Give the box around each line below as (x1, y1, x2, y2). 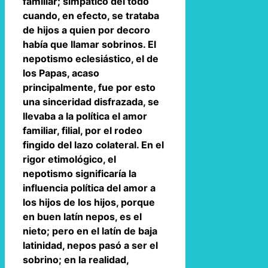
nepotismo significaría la (23, 167, 136, 179)
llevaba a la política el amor (23, 109, 147, 122)
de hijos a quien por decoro (23, 23, 150, 36)
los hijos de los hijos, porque (23, 196, 155, 208)
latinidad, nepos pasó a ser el (23, 239, 158, 251)
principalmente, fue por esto (23, 81, 156, 93)
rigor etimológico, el (23, 153, 116, 165)
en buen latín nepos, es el (23, 210, 142, 223)
